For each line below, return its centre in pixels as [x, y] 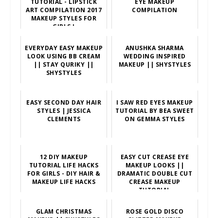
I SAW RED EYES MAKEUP [155, 102]
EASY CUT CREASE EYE [155, 157]
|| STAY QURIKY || [64, 64]
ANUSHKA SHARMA [154, 48]
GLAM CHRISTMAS [64, 211]
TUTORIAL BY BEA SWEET [155, 110]
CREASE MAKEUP [155, 182]
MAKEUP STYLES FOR [64, 18]
